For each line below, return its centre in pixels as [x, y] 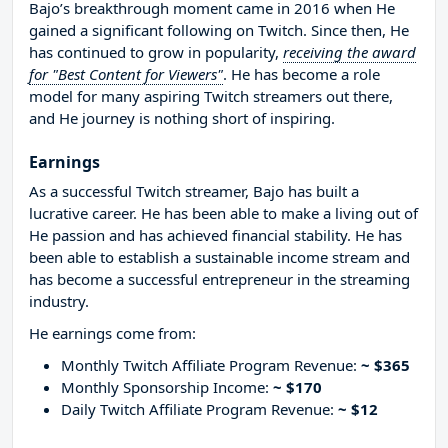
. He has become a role [301, 74]
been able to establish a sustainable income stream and [219, 257]
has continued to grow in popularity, [156, 52]
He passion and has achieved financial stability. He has [215, 235]
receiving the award [349, 52]
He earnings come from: [112, 333]
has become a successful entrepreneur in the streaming [219, 279]
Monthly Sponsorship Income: [167, 387]
